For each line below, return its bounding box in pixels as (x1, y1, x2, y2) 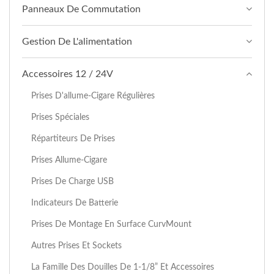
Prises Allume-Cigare (31, 155, 107, 165)
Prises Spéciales (31, 113, 89, 122)
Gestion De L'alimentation (22, 37, 132, 46)
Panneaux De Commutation (22, 4, 141, 14)
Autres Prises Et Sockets (31, 241, 122, 250)
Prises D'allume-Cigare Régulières (31, 91, 155, 100)
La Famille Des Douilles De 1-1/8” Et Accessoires (31, 262, 214, 272)
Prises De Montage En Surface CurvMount (31, 220, 191, 229)
